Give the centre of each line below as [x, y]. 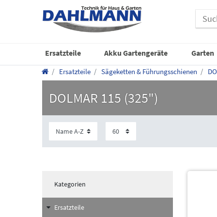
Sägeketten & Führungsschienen [148, 71]
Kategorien [70, 184]
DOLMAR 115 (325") [103, 98]
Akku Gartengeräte [136, 53]
